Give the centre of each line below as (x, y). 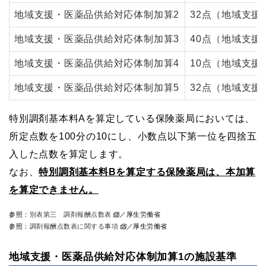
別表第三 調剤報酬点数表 (72, 214)
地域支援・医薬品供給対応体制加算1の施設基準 (123, 256)
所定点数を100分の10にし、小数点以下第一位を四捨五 (133, 136)
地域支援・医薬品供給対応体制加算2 (97, 14)
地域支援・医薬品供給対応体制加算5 (97, 87)
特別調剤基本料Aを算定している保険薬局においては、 (132, 118)
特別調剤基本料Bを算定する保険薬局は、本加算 (147, 172)
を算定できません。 (54, 189)
